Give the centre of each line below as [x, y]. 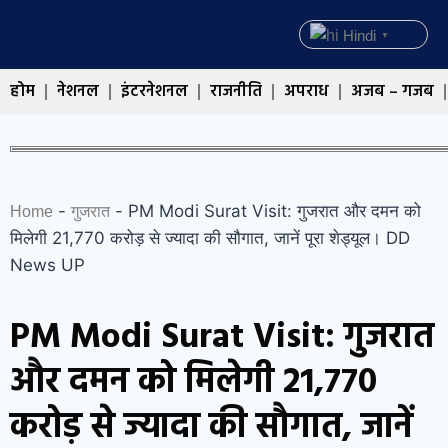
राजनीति [236, 92]
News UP [47, 265]
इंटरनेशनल [154, 92]
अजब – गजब [392, 92]
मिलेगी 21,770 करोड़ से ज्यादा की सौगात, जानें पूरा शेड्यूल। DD [210, 238]
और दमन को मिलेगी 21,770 [193, 383]
